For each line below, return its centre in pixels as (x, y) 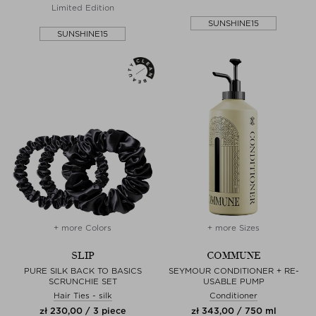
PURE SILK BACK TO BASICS (83, 271)
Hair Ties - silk (83, 295)
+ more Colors (83, 227)
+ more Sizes (233, 227)
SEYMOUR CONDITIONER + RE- (233, 271)
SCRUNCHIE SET (83, 281)
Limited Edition (83, 7)
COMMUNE (233, 255)
